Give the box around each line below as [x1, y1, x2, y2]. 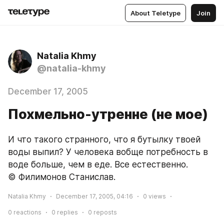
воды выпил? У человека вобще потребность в [8, 147, 208, 157]
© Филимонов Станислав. [8, 172, 115, 182]
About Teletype [130, 8, 180, 17]
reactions [12, 208, 41, 216]
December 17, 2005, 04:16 [56, 192, 133, 200]
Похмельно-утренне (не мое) [8, 106, 208, 122]
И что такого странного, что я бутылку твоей [8, 134, 200, 144]
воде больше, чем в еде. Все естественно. [8, 159, 188, 169]
